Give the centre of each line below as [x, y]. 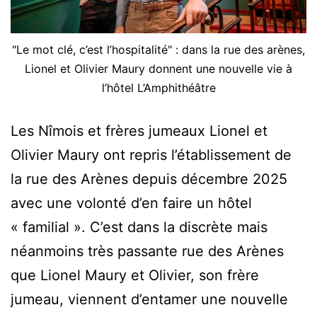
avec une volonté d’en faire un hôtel [131, 203]
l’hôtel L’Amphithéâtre [158, 87]
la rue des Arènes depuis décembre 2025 [149, 179]
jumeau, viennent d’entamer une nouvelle [149, 299]
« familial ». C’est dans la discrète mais [139, 227]
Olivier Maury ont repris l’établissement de [151, 155]
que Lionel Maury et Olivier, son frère [135, 275]
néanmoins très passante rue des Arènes [147, 251]
